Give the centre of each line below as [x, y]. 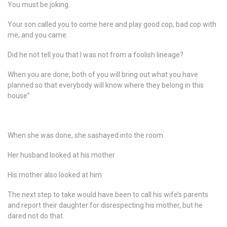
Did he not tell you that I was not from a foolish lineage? [96, 55]
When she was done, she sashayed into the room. [86, 135]
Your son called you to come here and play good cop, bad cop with [112, 24]
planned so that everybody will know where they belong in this [106, 85]
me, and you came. [38, 35]
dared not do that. [36, 216]
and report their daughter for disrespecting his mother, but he [105, 205]
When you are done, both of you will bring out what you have [103, 74]
